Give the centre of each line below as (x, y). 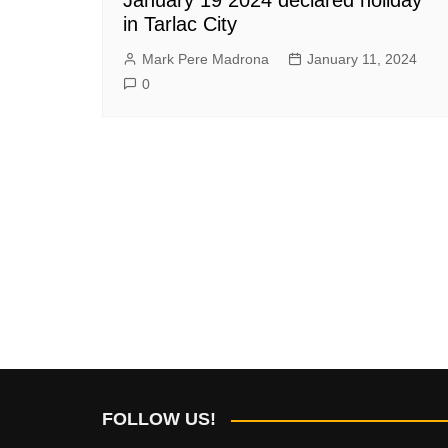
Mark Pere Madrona (205, 58)
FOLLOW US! (159, 419)
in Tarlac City (180, 23)
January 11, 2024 (362, 58)
